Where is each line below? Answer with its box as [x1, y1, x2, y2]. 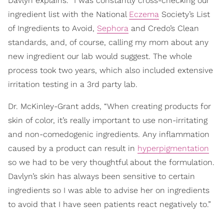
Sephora [97, 23, 128, 33]
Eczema [129, 9, 159, 19]
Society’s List [159, 9, 210, 19]
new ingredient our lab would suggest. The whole [8, 51, 192, 61]
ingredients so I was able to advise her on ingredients [8, 185, 209, 195]
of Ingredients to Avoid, [8, 23, 97, 33]
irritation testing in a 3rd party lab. [8, 79, 137, 89]
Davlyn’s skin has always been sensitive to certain [8, 171, 195, 181]
